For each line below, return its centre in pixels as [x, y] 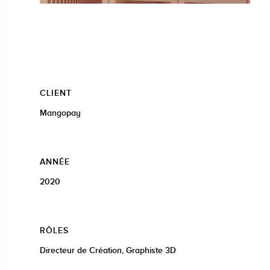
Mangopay [60, 113]
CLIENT [56, 93]
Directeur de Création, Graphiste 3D [108, 250]
